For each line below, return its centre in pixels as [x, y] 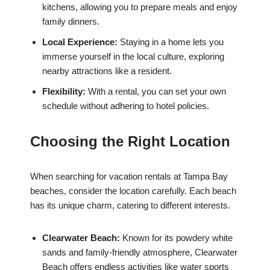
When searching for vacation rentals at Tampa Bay [129, 177]
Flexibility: [64, 92]
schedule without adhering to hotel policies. [126, 106]
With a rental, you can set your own [156, 92]
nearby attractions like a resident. [107, 71]
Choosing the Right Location [130, 142]
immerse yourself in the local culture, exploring [133, 57]
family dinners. [71, 22]
